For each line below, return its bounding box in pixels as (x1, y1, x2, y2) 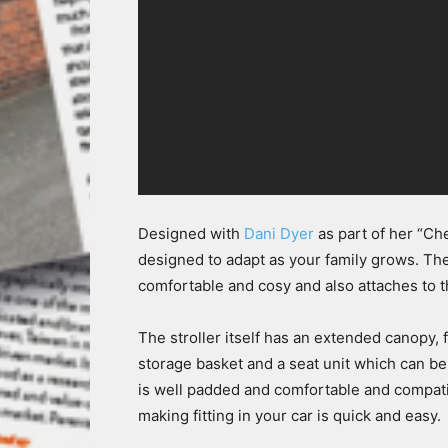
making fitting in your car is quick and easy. (138, 406, 445, 425)
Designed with (138, 224, 244, 243)
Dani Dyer (244, 224, 318, 243)
